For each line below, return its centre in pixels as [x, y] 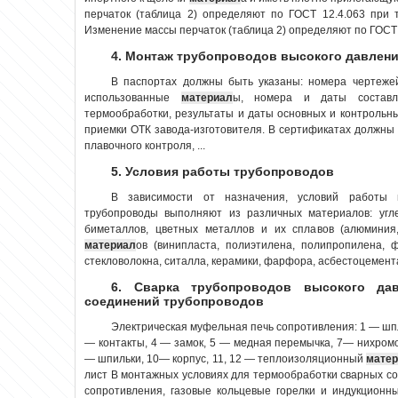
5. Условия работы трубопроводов [223, 171]
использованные [133, 97]
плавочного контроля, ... [145, 145]
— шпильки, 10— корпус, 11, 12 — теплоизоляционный [226, 358]
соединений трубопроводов [174, 301]
